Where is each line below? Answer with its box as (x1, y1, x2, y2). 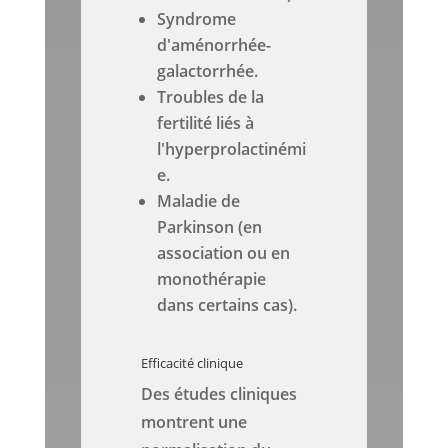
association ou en (157, 242, 291, 265)
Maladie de (157, 190, 241, 213)
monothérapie (157, 268, 267, 291)
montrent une (141, 411, 248, 434)
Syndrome (157, 8, 237, 31)
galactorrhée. (157, 60, 259, 83)
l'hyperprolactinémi (157, 138, 307, 161)
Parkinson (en (157, 216, 263, 239)
